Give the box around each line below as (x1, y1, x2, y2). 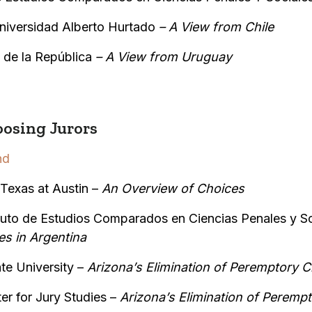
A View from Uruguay (104, 49, 232, 64)
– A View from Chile (158, 19, 274, 34)
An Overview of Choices (101, 180, 244, 196)
